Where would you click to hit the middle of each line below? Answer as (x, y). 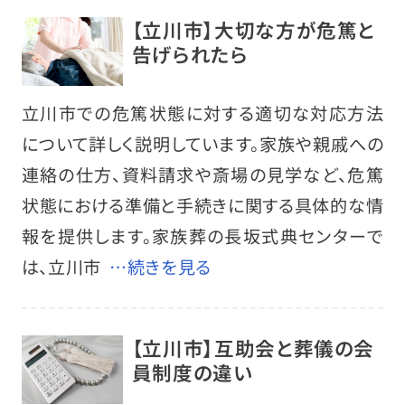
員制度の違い (192, 372)
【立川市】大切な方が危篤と (254, 30)
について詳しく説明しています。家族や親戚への (202, 143)
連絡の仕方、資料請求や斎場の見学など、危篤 (202, 174)
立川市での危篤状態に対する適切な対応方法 (202, 113)
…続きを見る (160, 266)
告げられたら (190, 54)
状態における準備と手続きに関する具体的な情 (202, 205)
